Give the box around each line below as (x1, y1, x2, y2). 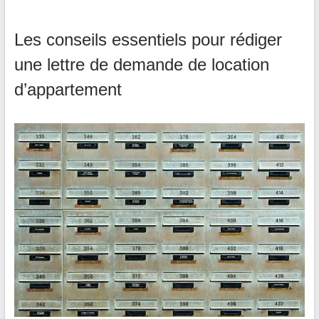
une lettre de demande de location (14, 55, 269, 75)
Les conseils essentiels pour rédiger (14, 30, 282, 50)
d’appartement (14, 80, 122, 100)
